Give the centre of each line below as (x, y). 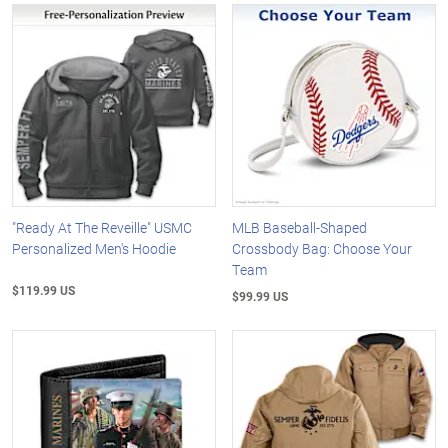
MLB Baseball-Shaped (300, 228)
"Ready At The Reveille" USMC (102, 228)
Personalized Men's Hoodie (94, 249)
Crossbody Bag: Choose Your (322, 249)
